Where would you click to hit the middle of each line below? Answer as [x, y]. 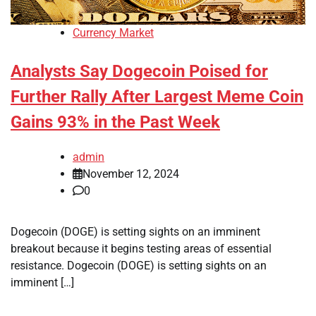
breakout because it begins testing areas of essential [141, 249]
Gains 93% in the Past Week [115, 122]
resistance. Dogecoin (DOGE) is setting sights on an [139, 266]
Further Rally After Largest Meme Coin [157, 97]
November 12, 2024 [131, 174]
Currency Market [113, 33]
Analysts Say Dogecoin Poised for [139, 72]
